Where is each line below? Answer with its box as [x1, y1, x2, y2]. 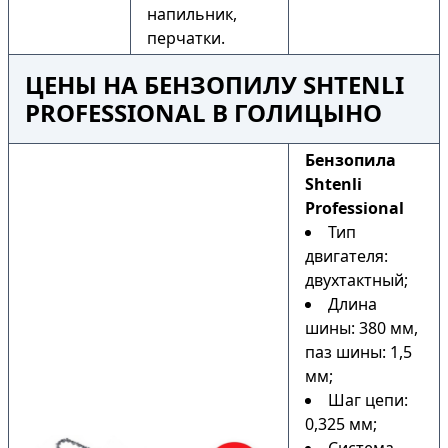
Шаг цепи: [328, 389, 408, 411]
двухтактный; [305, 269, 408, 291]
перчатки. [147, 27, 225, 49]
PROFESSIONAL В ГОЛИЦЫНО [25, 96, 382, 129]
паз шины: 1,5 [305, 341, 412, 363]
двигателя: [305, 245, 388, 267]
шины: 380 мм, [305, 317, 418, 339]
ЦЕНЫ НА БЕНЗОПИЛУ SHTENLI [25, 68, 404, 101]
